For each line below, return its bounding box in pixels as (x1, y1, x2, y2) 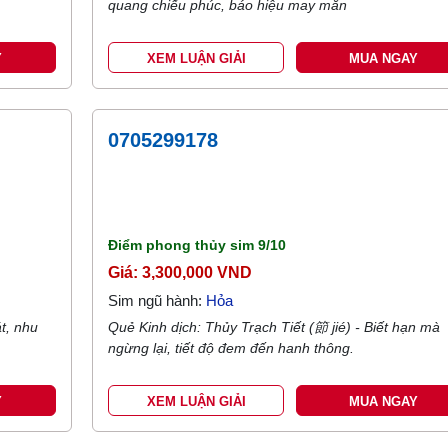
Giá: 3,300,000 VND (108, 264, 253, 281)
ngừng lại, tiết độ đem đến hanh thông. (108, 340, 355, 356)
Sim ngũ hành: (108, 292, 207, 309)
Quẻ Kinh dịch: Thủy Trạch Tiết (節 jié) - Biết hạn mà (108, 319, 441, 335)
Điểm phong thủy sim (108, 237, 259, 253)
